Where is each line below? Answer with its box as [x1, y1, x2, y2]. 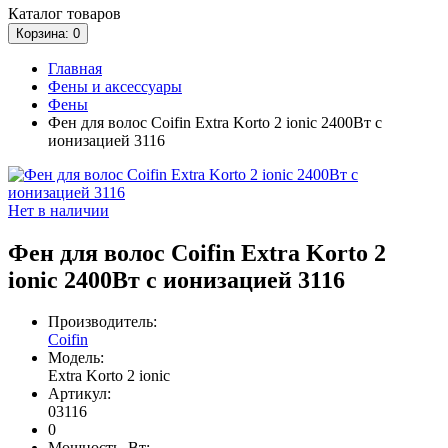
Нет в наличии [8, 201, 109, 219]
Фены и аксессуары [48, 77, 182, 95]
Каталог [8, 4, 63, 22]
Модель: [48, 349, 104, 367]
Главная [48, 59, 102, 77]
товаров [63, 4, 121, 22]
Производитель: [48, 313, 157, 331]
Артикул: [48, 385, 111, 403]
